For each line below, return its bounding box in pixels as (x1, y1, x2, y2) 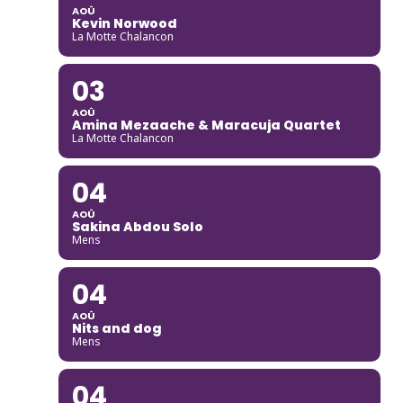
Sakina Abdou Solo (71, 217, 203, 236)
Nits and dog (71, 318, 162, 337)
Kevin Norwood (71, 13, 177, 32)
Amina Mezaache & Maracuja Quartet (71, 115, 341, 134)
